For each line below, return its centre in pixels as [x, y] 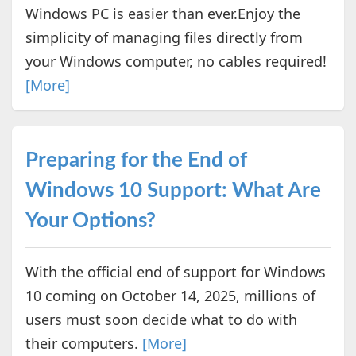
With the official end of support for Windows [175, 272]
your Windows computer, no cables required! [176, 62]
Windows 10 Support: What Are [173, 191]
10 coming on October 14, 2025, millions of [170, 296]
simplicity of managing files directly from [164, 38]
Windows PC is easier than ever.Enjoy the [163, 14]
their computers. [83, 344]
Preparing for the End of [136, 161]
